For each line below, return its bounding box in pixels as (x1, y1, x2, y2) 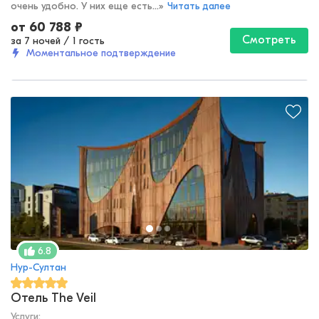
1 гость (73, 35, 105, 48)
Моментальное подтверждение (26, 47, 176, 60)
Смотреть (242, 33, 296, 47)
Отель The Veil (11, 291, 96, 306)
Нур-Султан (11, 261, 66, 274)
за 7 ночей (11, 35, 61, 48)
